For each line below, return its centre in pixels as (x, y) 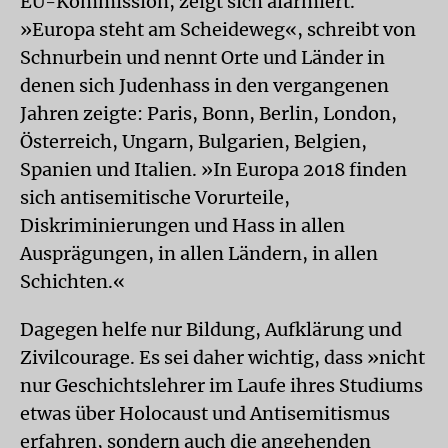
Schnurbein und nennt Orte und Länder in (202, 57)
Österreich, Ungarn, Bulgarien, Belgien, (193, 141)
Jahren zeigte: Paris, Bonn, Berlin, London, (208, 113)
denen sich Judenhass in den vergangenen (204, 85)
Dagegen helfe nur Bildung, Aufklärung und (211, 329)
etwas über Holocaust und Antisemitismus (205, 413)
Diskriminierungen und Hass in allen (182, 225)
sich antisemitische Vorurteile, (155, 197)
